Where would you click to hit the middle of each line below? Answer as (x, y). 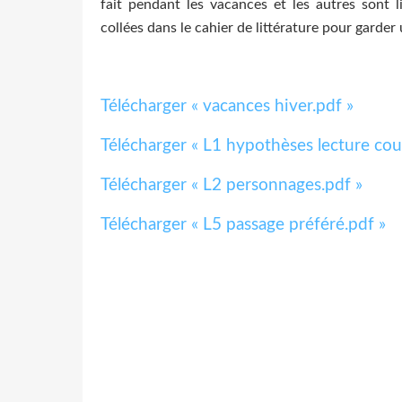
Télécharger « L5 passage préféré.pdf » (243, 224)
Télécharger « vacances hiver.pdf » (227, 106)
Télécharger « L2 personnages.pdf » (232, 185)
